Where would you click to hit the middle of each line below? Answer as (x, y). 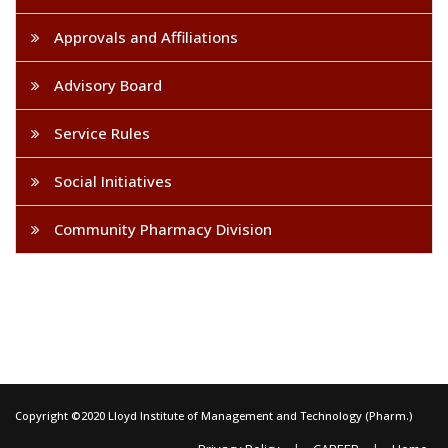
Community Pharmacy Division (161, 228)
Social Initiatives (111, 180)
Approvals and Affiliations (144, 36)
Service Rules (100, 132)
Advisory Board (106, 84)
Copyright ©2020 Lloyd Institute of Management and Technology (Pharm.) (213, 415)
